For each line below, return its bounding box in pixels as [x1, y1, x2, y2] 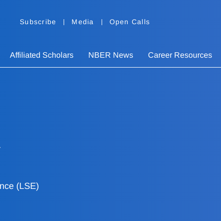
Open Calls [109, 18, 150, 26]
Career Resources [148, 51, 212, 60]
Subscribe [20, 18, 57, 26]
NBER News [88, 51, 133, 60]
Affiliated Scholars [10, 51, 74, 60]
